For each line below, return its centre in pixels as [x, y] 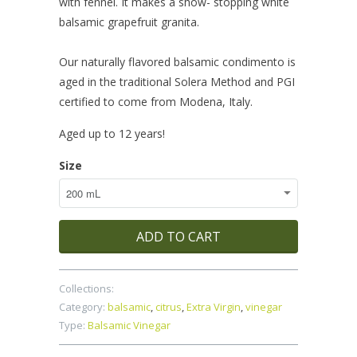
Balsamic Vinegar [129, 325]
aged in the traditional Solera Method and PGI [177, 81]
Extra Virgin [214, 306]
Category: [82, 306]
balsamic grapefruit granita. [129, 22]
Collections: [86, 288]
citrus [169, 306]
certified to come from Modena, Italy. [156, 101]
